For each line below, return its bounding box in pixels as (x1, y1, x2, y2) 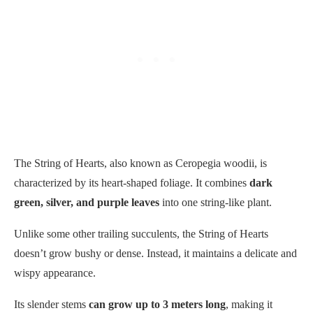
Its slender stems (14, 298, 89, 310)
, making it (226, 298, 272, 310)
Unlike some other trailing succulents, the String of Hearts (14, 227, 268, 240)
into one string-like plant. (159, 196, 272, 208)
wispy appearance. (14, 266, 96, 279)
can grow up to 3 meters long (89, 298, 226, 310)
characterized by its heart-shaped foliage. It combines (14, 176, 249, 189)
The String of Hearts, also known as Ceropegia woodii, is (14, 156, 267, 169)
